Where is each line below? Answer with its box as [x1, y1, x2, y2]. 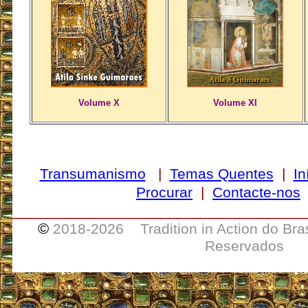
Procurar [136, 184, 192, 200]
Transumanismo [39, 166, 146, 181]
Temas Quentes [169, 166, 274, 181]
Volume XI [213, 98, 257, 108]
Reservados [204, 238, 284, 254]
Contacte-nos [212, 184, 300, 200]
